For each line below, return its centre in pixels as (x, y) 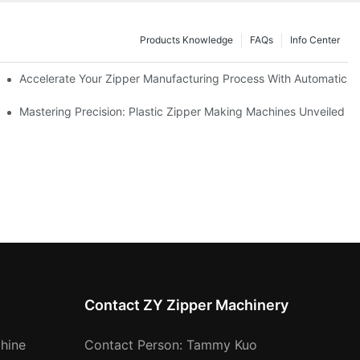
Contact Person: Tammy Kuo (170, 344)
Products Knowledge (186, 39)
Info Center (315, 39)
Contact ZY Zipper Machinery (186, 305)
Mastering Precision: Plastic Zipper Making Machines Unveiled (182, 111)
